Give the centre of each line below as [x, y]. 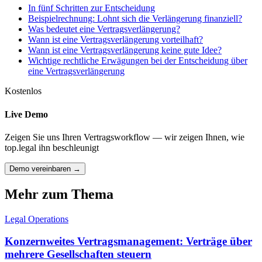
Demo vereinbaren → [45, 168]
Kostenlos [23, 91]
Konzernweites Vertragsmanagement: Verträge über [128, 242]
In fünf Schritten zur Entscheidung [92, 8]
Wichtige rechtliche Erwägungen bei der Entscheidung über [138, 61]
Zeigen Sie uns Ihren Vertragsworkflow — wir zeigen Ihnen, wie [125, 137]
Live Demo [26, 114]
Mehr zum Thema [59, 194]
